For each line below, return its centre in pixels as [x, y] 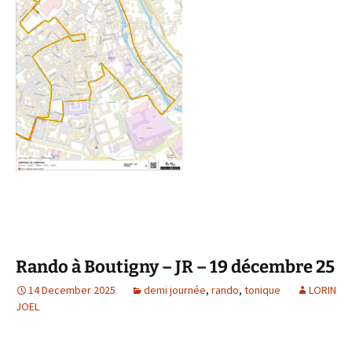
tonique [262, 290]
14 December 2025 [72, 290]
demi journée [175, 290]
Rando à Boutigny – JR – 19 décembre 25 [175, 267]
